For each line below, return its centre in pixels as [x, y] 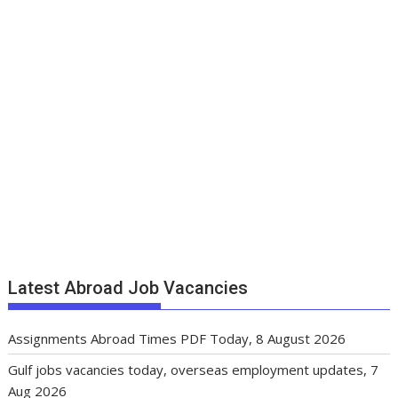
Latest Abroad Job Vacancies [128, 287]
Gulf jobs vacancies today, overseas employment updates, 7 [194, 369]
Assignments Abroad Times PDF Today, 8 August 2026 [177, 338]
